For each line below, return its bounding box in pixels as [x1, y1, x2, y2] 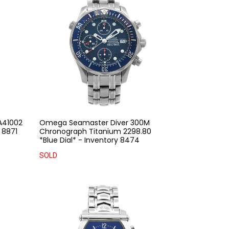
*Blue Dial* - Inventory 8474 [39, 134, 140, 145]
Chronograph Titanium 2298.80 [39, 126, 152, 136]
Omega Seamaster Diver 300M [39, 117, 150, 128]
